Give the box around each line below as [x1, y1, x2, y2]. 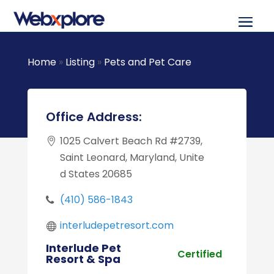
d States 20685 [59, 167, 132, 181]
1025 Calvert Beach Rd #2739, [59, 134, 202, 148]
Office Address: [45, 108, 142, 125]
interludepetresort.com [59, 218, 174, 232]
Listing [65, 55, 95, 69]
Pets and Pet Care [103, 55, 191, 69]
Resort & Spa [45, 251, 120, 267]
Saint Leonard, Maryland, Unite [59, 150, 204, 165]
